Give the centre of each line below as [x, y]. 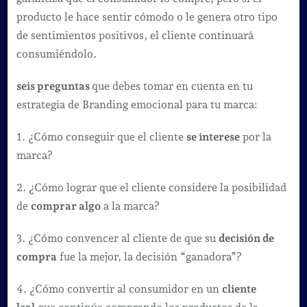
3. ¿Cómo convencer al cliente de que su [117, 238]
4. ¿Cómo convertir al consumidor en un [119, 288]
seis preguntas [54, 86]
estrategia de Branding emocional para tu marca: [137, 104]
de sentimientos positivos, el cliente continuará [135, 35]
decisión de [246, 238]
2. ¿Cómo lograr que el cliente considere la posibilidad [151, 187]
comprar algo [65, 206]
